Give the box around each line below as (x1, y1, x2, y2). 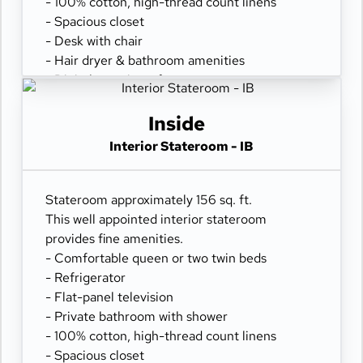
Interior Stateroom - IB (109, 138, 254, 155)
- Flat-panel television (45, 288, 173, 305)
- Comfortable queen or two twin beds (45, 250, 267, 267)
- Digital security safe (45, 71, 169, 88)
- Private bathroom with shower (45, 308, 228, 325)
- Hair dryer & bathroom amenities (45, 52, 245, 69)
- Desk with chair (45, 32, 143, 49)
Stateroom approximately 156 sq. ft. (45, 191, 252, 208)
